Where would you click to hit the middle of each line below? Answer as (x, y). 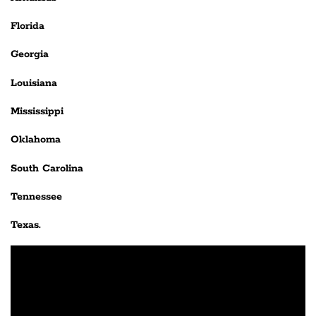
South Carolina (47, 168)
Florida (28, 26)
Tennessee (36, 196)
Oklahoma (36, 140)
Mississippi (37, 111)
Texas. (26, 225)
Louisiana (34, 83)
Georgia (30, 55)
